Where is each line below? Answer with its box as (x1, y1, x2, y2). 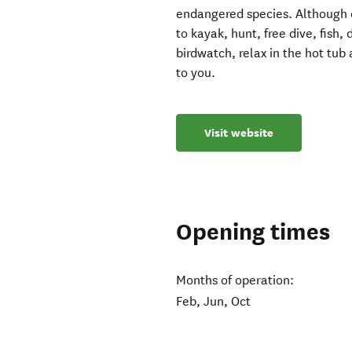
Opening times (176, 218, 331, 247)
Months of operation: (176, 273, 295, 288)
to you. (176, 65, 216, 81)
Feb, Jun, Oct (176, 294, 251, 310)
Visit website (204, 125, 274, 141)
